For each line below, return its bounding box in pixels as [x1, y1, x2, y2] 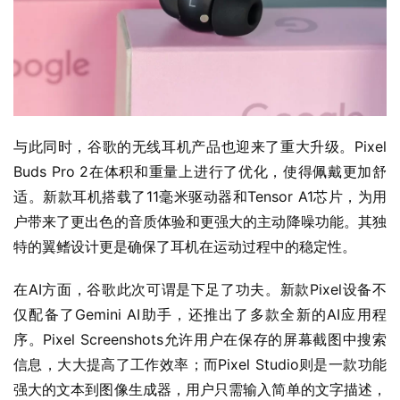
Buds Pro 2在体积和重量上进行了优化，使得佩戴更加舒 [13, 162, 387, 181]
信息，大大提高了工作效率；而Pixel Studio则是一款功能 [13, 355, 387, 374]
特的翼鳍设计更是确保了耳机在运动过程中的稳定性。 [13, 237, 356, 256]
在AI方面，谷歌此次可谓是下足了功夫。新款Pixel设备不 [13, 280, 387, 299]
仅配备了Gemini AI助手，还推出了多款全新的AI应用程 [13, 305, 387, 324]
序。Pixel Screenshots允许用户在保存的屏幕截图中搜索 [13, 330, 387, 349]
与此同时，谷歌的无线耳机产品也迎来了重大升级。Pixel [13, 137, 387, 156]
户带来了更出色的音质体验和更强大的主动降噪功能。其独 [13, 212, 387, 231]
